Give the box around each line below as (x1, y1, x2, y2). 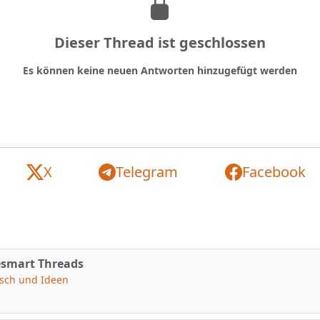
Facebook (241, 162, 306, 181)
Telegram (116, 162, 179, 181)
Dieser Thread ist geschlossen (54, 33, 266, 52)
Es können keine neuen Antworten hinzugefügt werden (23, 64, 297, 77)
